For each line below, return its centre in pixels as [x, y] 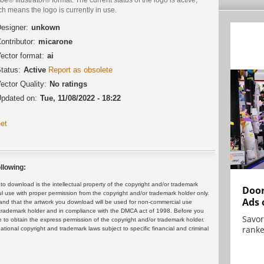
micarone [55, 41]
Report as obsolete [80, 70]
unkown [46, 27]
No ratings [68, 84]
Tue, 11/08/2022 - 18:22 [80, 98]
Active [36, 70]
